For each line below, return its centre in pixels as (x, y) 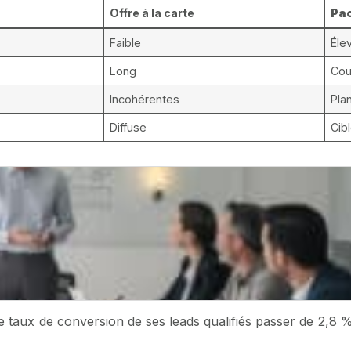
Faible (126, 42)
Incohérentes (145, 99)
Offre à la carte (152, 13)
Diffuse (128, 127)
